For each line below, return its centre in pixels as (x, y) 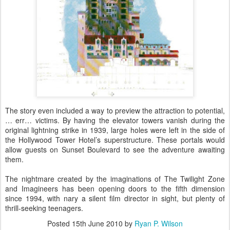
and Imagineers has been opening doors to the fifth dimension (115, 188)
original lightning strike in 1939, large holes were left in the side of (115, 130)
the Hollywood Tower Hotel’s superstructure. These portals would (115, 140)
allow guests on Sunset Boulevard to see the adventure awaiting (115, 149)
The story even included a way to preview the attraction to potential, (115, 110)
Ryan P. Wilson (159, 223)
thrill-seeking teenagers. (44, 208)
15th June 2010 (97, 223)
